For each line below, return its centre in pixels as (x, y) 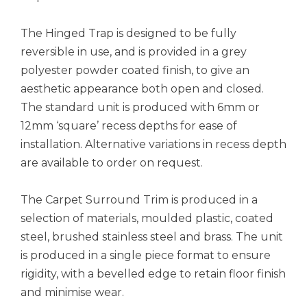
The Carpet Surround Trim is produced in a (139, 200)
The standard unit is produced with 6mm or (140, 108)
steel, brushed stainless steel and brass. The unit (152, 237)
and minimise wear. (72, 293)
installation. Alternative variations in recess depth (153, 145)
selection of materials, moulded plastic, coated (147, 219)
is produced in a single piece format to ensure (146, 256)
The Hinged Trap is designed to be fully (128, 34)
